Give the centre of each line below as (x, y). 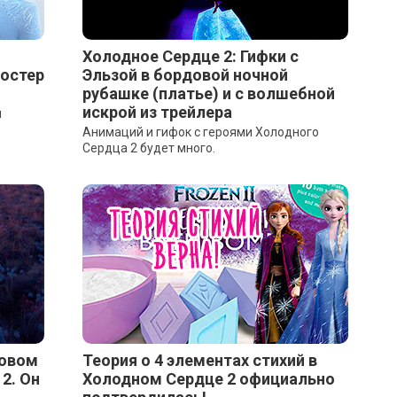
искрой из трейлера (157, 112)
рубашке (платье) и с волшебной (208, 93)
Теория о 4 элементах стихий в (199, 360)
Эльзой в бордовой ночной (185, 75)
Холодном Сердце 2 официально (208, 379)
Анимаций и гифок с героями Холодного (200, 132)
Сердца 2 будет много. (148, 148)
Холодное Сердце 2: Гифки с (190, 56)
